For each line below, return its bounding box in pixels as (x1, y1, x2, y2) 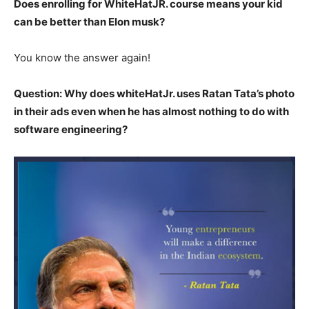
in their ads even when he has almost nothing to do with (14, 105, 289, 119)
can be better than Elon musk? (14, 15, 165, 29)
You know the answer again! (14, 51, 150, 65)
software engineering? (14, 123, 128, 137)
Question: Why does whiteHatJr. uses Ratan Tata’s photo (14, 87, 295, 101)
